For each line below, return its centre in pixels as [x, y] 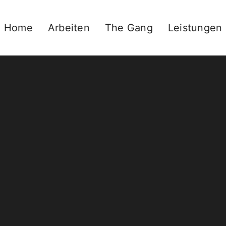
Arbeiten [69, 28]
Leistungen [195, 28]
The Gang [129, 28]
